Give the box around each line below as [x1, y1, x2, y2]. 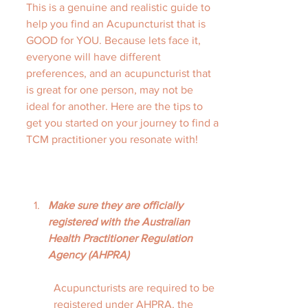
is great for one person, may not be [26, 84, 196, 96]
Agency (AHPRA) [48, 249, 129, 261]
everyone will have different [26, 51, 164, 63]
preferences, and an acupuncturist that [26, 67, 214, 79]
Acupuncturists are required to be [54, 282, 217, 294]
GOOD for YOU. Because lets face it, [26, 34, 203, 46]
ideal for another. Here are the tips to [26, 100, 206, 112]
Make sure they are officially [48, 199, 186, 211]
